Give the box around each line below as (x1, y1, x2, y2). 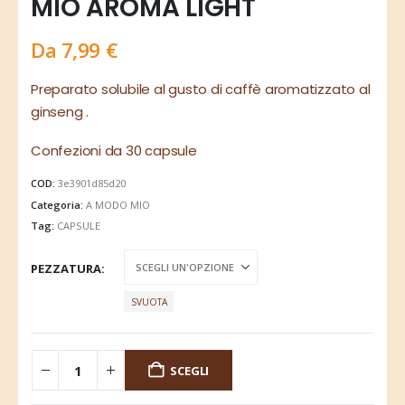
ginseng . (31, 101, 89, 121)
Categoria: (31, 197, 87, 212)
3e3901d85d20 (58, 175, 127, 190)
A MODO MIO (86, 197, 151, 212)
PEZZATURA (31, 259, 102, 277)
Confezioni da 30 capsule (31, 141, 197, 161)
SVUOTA (130, 295, 167, 308)
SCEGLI (170, 362, 210, 379)
